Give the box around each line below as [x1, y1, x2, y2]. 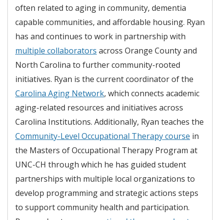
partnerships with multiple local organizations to [15, 173, 195, 184]
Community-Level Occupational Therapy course [15, 130, 190, 141]
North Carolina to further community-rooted [15, 59, 180, 70]
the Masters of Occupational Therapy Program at [15, 144, 197, 156]
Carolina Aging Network [15, 87, 104, 99]
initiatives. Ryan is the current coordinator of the [15, 73, 193, 84]
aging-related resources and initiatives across [15, 102, 183, 113]
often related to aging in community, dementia [15, 2, 186, 13]
